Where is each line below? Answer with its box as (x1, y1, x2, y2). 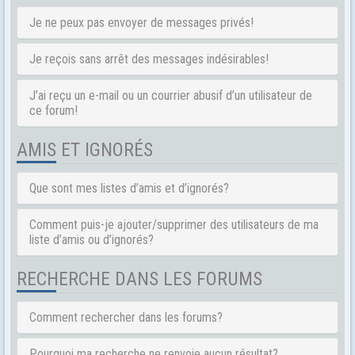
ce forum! (29, 103, 78, 118)
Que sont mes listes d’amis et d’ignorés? (29, 181, 229, 196)
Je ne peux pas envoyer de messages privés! (29, 15, 254, 30)
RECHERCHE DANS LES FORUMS (17, 268, 262, 290)
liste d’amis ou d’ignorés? (29, 232, 154, 247)
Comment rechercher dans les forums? (29, 310, 223, 325)
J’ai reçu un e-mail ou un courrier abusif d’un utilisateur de (29, 88, 312, 103)
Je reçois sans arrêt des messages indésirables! (29, 52, 269, 67)
